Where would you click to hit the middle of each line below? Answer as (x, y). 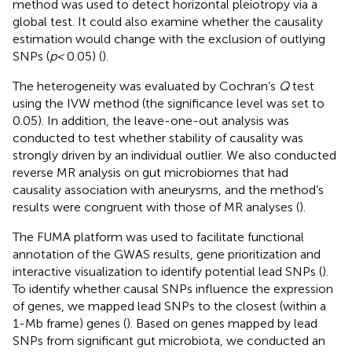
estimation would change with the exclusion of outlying (169, 38)
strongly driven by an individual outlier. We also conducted (174, 155)
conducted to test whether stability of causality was (158, 137)
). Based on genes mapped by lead (222, 323)
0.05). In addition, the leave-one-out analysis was (151, 120)
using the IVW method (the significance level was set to (169, 103)
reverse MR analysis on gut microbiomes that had (150, 172)
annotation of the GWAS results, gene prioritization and (167, 254)
